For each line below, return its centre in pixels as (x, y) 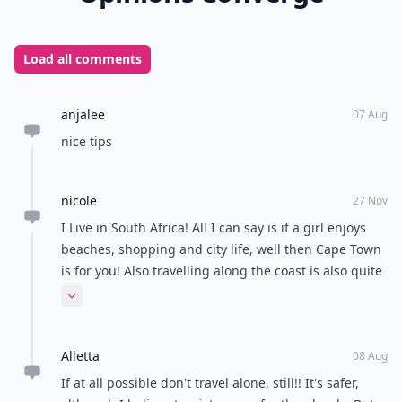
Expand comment (116, 303)
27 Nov (370, 201)
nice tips (87, 141)
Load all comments (83, 59)
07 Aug (370, 114)
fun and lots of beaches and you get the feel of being (221, 292)
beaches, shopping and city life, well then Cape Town (221, 249)
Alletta (80, 356)
